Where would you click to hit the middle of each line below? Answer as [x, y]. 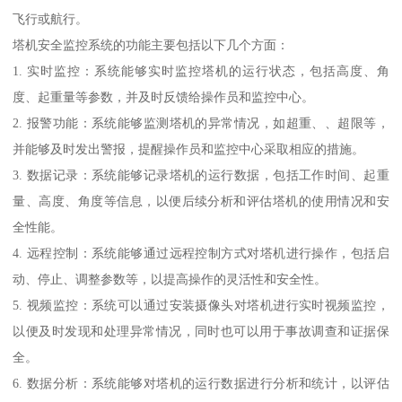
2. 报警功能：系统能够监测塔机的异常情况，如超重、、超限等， [201, 123]
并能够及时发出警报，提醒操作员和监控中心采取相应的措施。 [189, 149]
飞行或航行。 [51, 19]
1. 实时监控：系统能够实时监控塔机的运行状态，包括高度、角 [201, 71]
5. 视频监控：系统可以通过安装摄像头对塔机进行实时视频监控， [201, 306]
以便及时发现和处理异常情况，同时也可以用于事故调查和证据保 [201, 332]
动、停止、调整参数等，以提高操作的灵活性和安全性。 [170, 280]
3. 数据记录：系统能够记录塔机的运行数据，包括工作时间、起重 [201, 175]
